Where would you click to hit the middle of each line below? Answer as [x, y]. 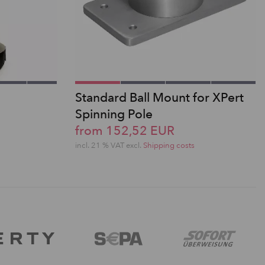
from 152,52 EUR [125, 131]
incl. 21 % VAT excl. [109, 145]
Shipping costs [169, 145]
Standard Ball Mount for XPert [159, 98]
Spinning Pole [114, 114]
